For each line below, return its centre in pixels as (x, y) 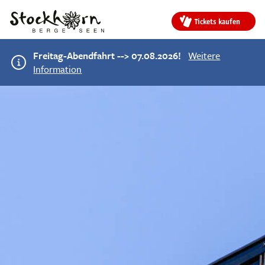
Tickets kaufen (218, 21)
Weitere (204, 55)
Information (58, 69)
